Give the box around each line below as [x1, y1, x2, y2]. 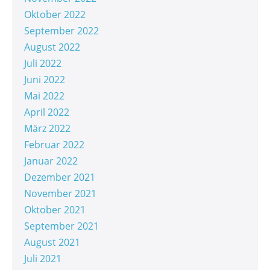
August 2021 [24, 236, 80, 250]
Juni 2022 [24, 73, 65, 87]
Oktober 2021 [24, 203, 86, 217]
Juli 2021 [24, 252, 61, 266]
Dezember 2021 [24, 171, 95, 184]
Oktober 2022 [24, 8, 86, 22]
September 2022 [24, 24, 99, 38]
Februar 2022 [24, 138, 84, 152]
